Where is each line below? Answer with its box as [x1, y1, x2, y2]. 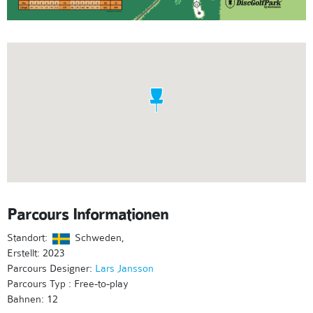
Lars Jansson [95, 262, 154, 275]
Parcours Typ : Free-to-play [7, 277, 129, 291]
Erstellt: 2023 [7, 247, 65, 260]
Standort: [7, 231, 50, 245]
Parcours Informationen [7, 205, 168, 225]
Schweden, [72, 231, 124, 245]
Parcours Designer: [7, 262, 95, 275]
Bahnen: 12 [7, 293, 58, 306]
